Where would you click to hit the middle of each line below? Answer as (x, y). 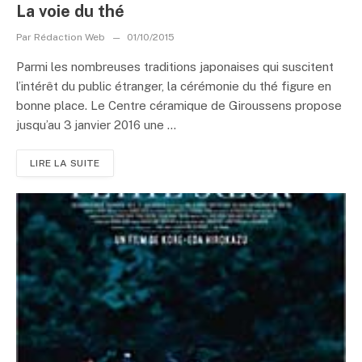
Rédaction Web (69, 37)
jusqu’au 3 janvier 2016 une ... (96, 125)
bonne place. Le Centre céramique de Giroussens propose (179, 105)
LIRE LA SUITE (65, 163)
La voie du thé (70, 11)
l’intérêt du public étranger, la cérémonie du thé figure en (174, 86)
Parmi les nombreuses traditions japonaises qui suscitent (175, 67)
